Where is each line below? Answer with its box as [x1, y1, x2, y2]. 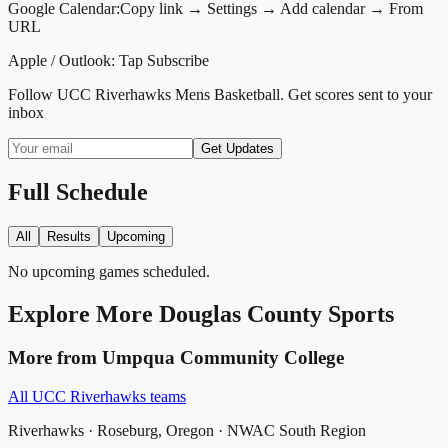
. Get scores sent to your [280, 85, 432, 103]
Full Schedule [8, 178, 148, 205]
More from [8, 347, 102, 369]
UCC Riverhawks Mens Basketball [57, 85, 280, 103]
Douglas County [159, 300, 322, 327]
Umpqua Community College [102, 347, 344, 369]
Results [47, 228, 91, 244]
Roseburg [97, 422, 158, 440]
